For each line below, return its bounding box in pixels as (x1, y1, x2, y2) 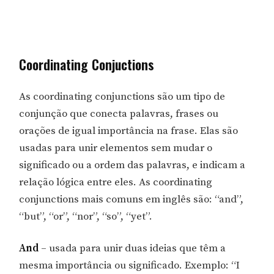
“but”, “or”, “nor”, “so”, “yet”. (19, 210, 153, 224)
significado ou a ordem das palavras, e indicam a (19, 158, 246, 172)
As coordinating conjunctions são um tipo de (19, 90, 226, 104)
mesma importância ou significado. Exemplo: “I (19, 258, 240, 272)
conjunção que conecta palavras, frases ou (19, 107, 219, 121)
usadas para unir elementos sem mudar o (19, 141, 213, 155)
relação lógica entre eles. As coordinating (19, 176, 213, 190)
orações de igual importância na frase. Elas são (19, 124, 239, 138)
